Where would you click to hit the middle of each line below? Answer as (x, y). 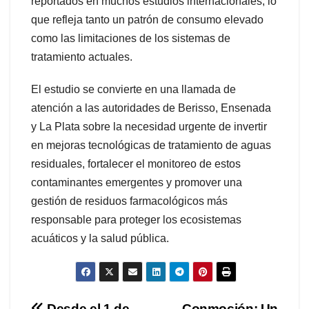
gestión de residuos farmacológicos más (129, 201)
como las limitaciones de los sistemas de (131, 38)
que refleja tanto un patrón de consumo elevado (147, 19)
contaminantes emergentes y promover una (137, 182)
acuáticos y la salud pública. (100, 238)
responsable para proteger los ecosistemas (136, 219)
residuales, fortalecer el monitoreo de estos (136, 163)
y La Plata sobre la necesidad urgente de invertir (149, 126)
